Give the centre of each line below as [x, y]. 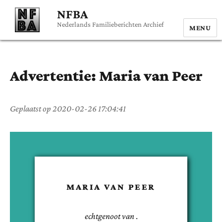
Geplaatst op [31, 108]
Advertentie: [55, 76]
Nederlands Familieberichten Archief [110, 24]
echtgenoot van [109, 216]
